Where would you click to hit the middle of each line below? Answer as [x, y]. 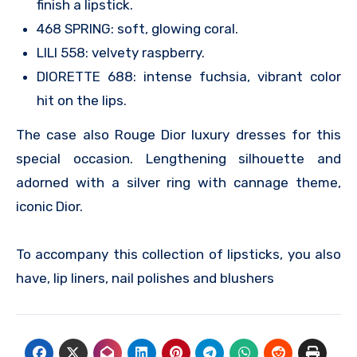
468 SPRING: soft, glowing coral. [137, 29]
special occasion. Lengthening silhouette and [178, 158]
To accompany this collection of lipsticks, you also [178, 254]
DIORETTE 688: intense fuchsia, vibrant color [188, 77]
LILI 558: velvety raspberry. [120, 53]
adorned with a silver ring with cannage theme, [178, 182]
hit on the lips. [81, 101]
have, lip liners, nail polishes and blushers [145, 278]
